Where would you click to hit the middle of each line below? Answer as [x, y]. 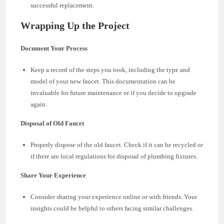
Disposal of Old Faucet [52, 123]
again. [39, 104]
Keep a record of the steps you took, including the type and [110, 69]
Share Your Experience [53, 175]
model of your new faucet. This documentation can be [103, 81]
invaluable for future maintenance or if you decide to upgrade [114, 92]
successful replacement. [62, 5]
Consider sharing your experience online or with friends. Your [114, 196]
